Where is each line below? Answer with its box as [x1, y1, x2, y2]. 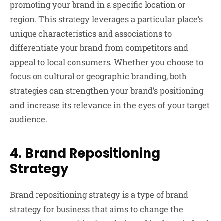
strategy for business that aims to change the [10, 203, 183, 215]
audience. [10, 113, 47, 125]
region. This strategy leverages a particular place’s [10, 13, 203, 25]
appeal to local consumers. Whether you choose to [10, 56, 203, 68]
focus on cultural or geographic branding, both [10, 70, 187, 82]
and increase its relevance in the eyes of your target [10, 99, 210, 110]
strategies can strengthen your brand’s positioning [10, 84, 203, 96]
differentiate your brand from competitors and [10, 41, 188, 53]
